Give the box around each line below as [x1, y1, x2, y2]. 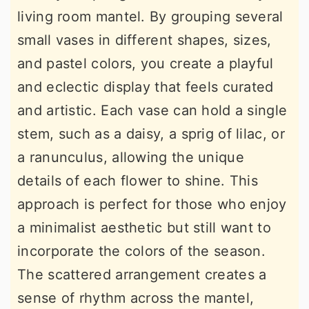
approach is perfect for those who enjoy [17, 196, 287, 213]
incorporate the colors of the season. [17, 243, 266, 260]
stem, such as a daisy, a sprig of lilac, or [17, 126, 285, 143]
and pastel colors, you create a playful [17, 55, 274, 72]
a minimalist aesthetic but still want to [17, 219, 271, 237]
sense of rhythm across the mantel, [17, 290, 255, 307]
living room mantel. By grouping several [17, 8, 283, 26]
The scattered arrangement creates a [17, 266, 267, 283]
